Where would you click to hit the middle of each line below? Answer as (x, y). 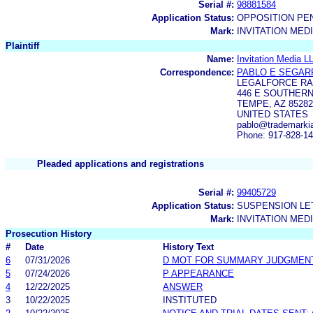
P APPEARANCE (198, 273)
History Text (188, 247)
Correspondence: (197, 72)
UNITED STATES (272, 114)
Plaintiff (22, 45)
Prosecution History (49, 233)
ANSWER (183, 286)
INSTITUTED (190, 300)
